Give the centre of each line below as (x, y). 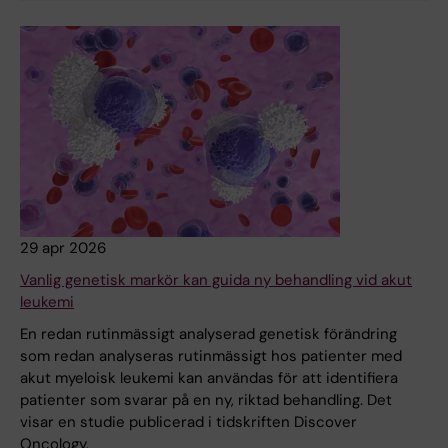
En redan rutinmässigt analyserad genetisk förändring (208, 334)
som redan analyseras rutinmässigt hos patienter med (211, 356)
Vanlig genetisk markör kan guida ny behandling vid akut (216, 280)
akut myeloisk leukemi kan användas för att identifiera (209, 378)
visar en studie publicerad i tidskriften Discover (188, 422)
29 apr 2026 (63, 248)
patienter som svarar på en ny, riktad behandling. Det (206, 400)
